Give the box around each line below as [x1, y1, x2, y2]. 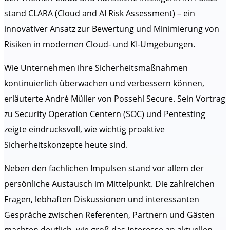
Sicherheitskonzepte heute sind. [4, 139, 128, 151]
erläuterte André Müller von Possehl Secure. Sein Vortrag [4, 93, 225, 105]
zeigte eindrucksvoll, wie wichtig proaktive [4, 124, 165, 136]
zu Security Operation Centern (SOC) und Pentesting [4, 108, 205, 120]
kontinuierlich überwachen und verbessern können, [4, 78, 204, 89]
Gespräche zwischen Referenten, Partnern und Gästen [4, 209, 215, 221]
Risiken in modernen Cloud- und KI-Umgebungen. [4, 39, 195, 50]
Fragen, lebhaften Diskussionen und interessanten [4, 194, 199, 205]
